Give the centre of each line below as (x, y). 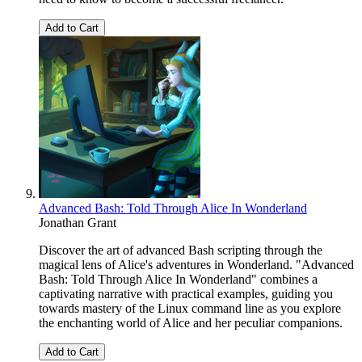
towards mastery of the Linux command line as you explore (190, 309)
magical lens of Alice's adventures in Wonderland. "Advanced (196, 265)
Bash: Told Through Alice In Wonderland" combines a (178, 280)
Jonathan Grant (78, 223)
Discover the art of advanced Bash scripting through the (181, 250)
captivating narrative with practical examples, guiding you (186, 294)
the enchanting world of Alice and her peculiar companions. (191, 323)
